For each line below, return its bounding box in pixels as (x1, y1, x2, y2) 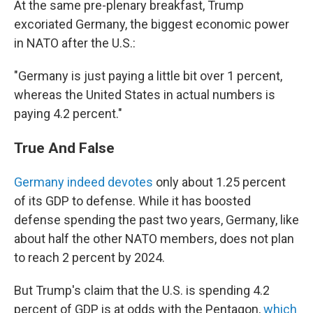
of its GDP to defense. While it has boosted (14, 194, 251, 208)
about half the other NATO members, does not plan (14, 231, 294, 246)
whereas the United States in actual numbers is (14, 87, 275, 102)
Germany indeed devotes (14, 175, 153, 189)
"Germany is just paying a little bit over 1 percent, (14, 68, 282, 83)
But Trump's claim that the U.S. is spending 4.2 (14, 283, 270, 298)
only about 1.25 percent (153, 175, 286, 189)
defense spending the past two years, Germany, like (14, 212, 299, 227)
